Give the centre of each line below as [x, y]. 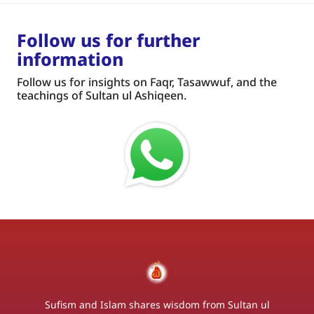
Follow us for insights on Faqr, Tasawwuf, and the [147, 82]
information [70, 59]
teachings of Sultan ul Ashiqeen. [102, 96]
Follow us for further [108, 40]
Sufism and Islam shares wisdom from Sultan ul [157, 304]
